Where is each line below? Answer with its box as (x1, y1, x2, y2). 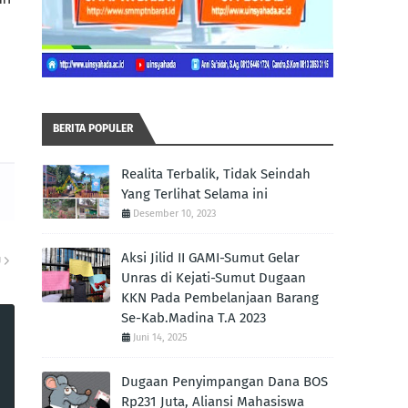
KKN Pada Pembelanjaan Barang (121, 290, 319, 306)
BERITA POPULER (53, 122, 133, 135)
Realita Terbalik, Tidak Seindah (121, 166, 311, 182)
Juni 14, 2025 (133, 331, 188, 343)
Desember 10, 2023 (133, 208, 216, 219)
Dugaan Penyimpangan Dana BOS (121, 373, 328, 390)
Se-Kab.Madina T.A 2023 (121, 310, 266, 326)
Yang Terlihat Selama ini (121, 186, 268, 202)
